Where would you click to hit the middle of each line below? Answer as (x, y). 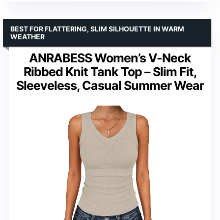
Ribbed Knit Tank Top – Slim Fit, (110, 71)
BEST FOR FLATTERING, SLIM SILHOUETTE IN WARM (97, 28)
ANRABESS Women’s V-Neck (110, 58)
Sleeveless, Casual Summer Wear (110, 85)
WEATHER (27, 36)
